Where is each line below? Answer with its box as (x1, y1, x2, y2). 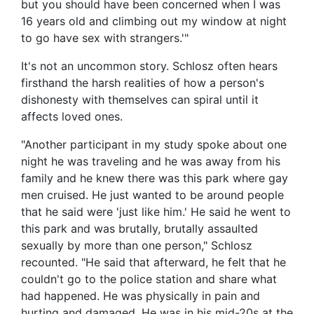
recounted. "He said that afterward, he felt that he (21, 255, 286, 270)
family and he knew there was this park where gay (21, 171, 288, 186)
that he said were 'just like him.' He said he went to (21, 205, 291, 219)
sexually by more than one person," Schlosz (21, 238, 252, 253)
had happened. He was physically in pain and (21, 289, 260, 303)
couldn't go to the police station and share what (21, 272, 277, 287)
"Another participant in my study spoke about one (21, 137, 287, 152)
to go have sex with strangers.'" (21, 31, 189, 46)
